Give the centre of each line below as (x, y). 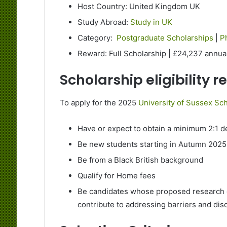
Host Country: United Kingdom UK (139, 7)
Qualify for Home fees (116, 175)
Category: (97, 38)
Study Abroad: (104, 22)
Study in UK (152, 22)
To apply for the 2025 (99, 102)
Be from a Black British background (140, 160)
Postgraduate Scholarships (165, 38)
